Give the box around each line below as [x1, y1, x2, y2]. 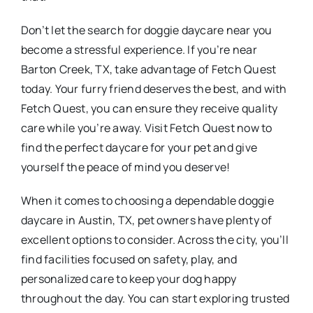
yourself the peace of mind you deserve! [21, 159, 231, 175]
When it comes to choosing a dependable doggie [21, 192, 274, 208]
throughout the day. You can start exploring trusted [21, 290, 290, 306]
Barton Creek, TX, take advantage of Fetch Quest [21, 61, 277, 77]
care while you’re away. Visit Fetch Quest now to [21, 119, 272, 136]
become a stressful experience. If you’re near [21, 41, 257, 57]
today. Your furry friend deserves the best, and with [21, 80, 287, 96]
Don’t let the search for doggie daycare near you [21, 22, 272, 38]
